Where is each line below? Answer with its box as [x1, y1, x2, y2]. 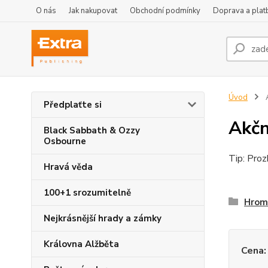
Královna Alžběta [44, 238, 119, 250]
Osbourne [44, 135, 86, 147]
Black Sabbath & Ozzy [44, 124, 140, 136]
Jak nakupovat [69, 5, 117, 16]
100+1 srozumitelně [44, 187, 131, 199]
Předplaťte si [44, 99, 102, 111]
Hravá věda [44, 161, 93, 173]
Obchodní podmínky [130, 5, 200, 16]
